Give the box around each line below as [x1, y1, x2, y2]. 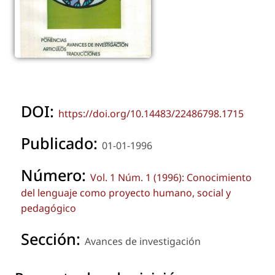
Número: [21, 164, 90, 185]
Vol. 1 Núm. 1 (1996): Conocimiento [90, 170, 252, 184]
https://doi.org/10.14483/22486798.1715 [58, 106, 244, 120]
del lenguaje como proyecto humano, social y [21, 185, 231, 199]
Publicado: [21, 132, 102, 153]
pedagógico [21, 201, 76, 215]
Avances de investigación [85, 234, 201, 249]
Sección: [21, 228, 85, 250]
